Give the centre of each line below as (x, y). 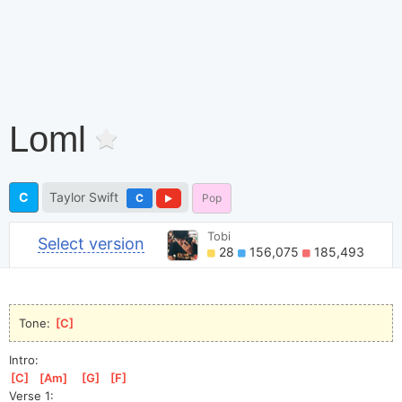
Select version (91, 244)
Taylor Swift (84, 197)
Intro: (24, 359)
